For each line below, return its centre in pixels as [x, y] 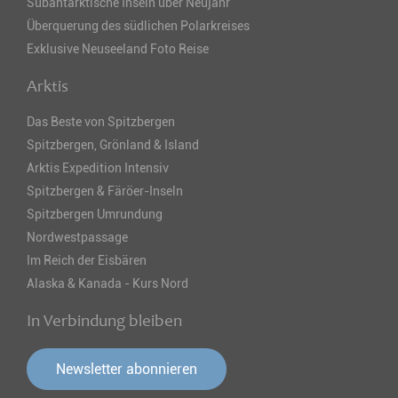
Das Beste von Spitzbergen [101, 121]
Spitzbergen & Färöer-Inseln [105, 191]
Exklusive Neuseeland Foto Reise [118, 48]
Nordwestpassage [77, 237]
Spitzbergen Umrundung [95, 214]
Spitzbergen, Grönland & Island [113, 144]
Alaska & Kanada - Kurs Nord [107, 283]
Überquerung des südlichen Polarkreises [138, 25]
